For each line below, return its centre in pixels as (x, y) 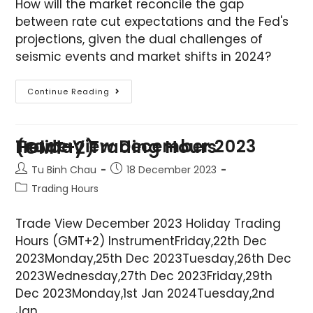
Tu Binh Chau (64, 170)
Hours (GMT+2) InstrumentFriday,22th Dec (141, 241)
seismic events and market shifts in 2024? (144, 57)
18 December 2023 (172, 170)
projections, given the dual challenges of (139, 39)
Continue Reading (69, 92)
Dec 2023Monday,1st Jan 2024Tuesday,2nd (145, 294)
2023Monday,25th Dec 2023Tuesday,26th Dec (154, 259)
